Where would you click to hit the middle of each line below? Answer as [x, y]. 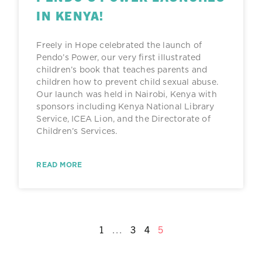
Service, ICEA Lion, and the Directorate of [123, 119]
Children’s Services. [77, 131]
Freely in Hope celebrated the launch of [119, 45]
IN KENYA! [70, 15]
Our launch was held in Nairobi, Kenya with [127, 94]
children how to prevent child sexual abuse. [127, 82]
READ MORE [59, 165]
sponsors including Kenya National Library [125, 107]
